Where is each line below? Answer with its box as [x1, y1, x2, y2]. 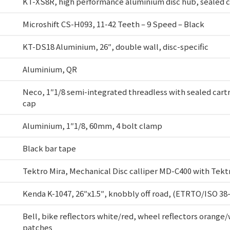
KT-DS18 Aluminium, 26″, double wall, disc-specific [23, 41, 208, 52]
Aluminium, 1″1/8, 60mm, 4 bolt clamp [23, 120, 162, 131]
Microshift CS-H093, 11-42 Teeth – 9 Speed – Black [23, 18, 204, 30]
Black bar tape [23, 143, 76, 154]
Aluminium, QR [23, 64, 77, 75]
